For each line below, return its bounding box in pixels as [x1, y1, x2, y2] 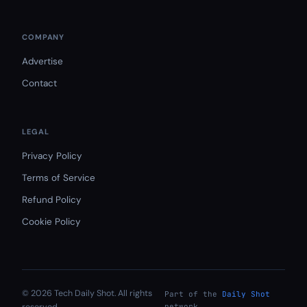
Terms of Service [22, 172, 95, 184]
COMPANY [22, 32, 65, 42]
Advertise [22, 56, 63, 67]
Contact [22, 77, 57, 89]
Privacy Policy [22, 150, 82, 162]
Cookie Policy [22, 216, 81, 228]
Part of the [164, 289, 222, 299]
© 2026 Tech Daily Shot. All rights [22, 288, 152, 299]
